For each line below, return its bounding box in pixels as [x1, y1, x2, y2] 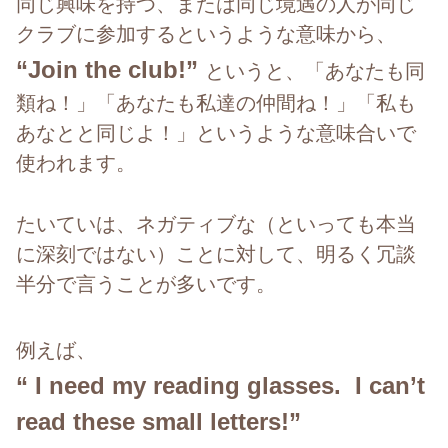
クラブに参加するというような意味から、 [16, 23, 396, 46]
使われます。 [16, 152, 136, 175]
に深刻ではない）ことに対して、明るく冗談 [16, 242, 416, 265]
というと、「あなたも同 [205, 60, 425, 83]
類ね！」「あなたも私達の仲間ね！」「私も [16, 92, 416, 115]
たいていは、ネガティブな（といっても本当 [16, 212, 416, 235]
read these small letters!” [16, 408, 301, 436]
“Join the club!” [16, 56, 205, 84]
